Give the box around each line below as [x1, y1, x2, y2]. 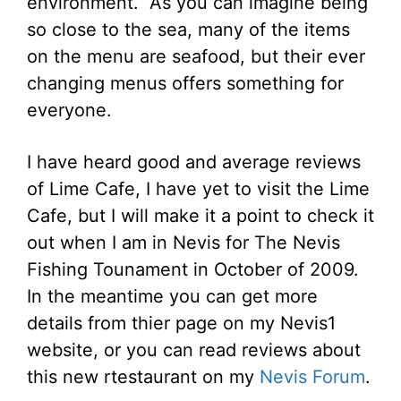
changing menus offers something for [27, 73, 344, 94]
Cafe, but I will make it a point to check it [27, 205, 374, 226]
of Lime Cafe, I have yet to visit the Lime [27, 178, 370, 200]
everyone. [27, 99, 117, 121]
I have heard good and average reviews [27, 151, 361, 173]
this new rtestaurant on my [27, 366, 260, 388]
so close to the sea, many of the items [27, 19, 350, 40]
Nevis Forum [260, 366, 365, 388]
